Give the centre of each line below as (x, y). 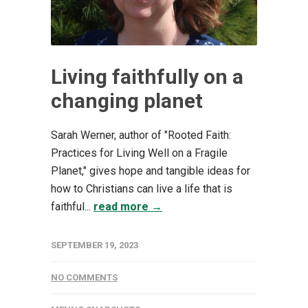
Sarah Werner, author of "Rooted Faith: (141, 135)
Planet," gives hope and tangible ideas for (151, 170)
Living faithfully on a (147, 76)
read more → (128, 206)
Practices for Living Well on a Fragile (139, 153)
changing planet (127, 100)
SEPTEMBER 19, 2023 (95, 245)
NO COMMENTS (84, 277)
